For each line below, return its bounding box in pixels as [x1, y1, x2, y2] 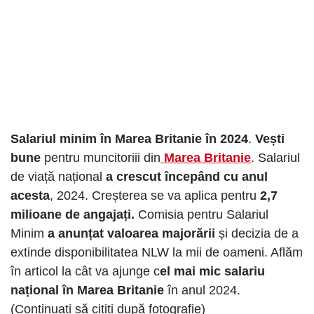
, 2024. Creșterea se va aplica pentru [50, 188, 257, 203]
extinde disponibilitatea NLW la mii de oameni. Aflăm [11, 245, 303, 259]
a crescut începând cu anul [102, 169, 268, 184]
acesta [11, 188, 50, 203]
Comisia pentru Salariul [135, 207, 268, 221]
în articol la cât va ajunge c [11, 264, 160, 278]
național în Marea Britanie [11, 282, 168, 297]
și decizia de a [219, 226, 299, 240]
